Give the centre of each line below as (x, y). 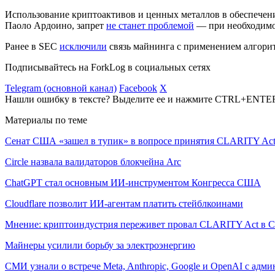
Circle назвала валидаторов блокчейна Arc (93, 161)
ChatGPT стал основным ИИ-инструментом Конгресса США (133, 182)
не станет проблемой (150, 25)
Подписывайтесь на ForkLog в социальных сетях (108, 67)
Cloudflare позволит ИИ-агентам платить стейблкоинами (124, 203)
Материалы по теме (46, 120)
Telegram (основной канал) (61, 88)
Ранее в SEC (32, 46)
